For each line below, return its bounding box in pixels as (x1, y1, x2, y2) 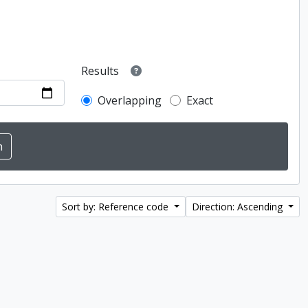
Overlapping (98, 93, 162, 108)
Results (81, 63, 120, 79)
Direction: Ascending (192, 200, 286, 213)
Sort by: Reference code (62, 200, 172, 213)
